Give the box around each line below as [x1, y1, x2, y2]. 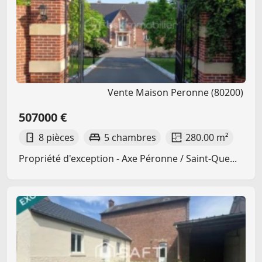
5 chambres [104, 130, 156, 144]
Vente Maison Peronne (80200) [108, 85, 243, 99]
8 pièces [39, 130, 75, 144]
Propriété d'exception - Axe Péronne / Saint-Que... [19, 151, 237, 165]
